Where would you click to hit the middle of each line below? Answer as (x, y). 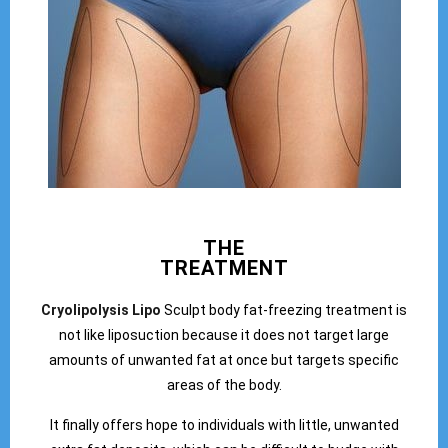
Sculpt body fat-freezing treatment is (284, 310)
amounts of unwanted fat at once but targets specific (224, 360)
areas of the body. (224, 385)
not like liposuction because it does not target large (224, 335)
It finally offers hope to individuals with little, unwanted (224, 424)
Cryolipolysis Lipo (101, 310)
